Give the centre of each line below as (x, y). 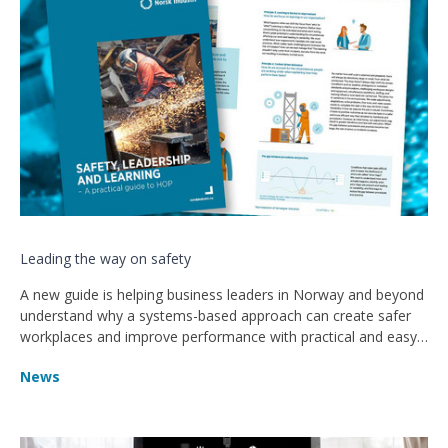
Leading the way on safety (105, 258)
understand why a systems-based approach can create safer (215, 315)
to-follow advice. (73, 357)
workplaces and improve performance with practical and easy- (221, 336)
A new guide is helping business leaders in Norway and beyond (222, 294)
